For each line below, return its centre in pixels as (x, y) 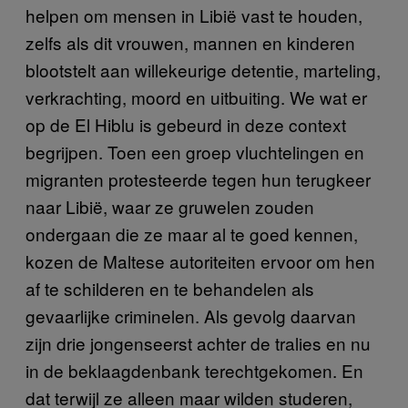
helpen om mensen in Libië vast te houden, (194, 15)
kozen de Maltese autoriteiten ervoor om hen (200, 261)
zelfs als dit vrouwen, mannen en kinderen (190, 42)
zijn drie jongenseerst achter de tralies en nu (198, 343)
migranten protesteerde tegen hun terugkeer (198, 179)
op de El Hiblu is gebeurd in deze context (186, 124)
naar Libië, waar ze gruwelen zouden (170, 206)
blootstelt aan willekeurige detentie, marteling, (203, 70)
